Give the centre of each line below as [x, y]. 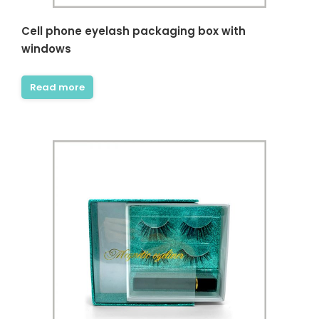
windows [46, 49]
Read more [57, 87]
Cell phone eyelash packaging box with [134, 31]
